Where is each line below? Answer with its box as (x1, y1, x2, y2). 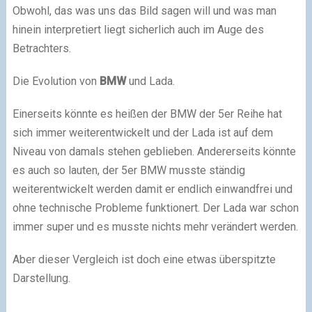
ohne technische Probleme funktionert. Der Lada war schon (12, 201, 299, 214)
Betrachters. (12, 41, 71, 55)
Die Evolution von (12, 74, 100, 88)
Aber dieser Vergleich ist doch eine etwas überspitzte (12, 252, 276, 266)
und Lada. (125, 74, 175, 88)
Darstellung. (12, 271, 70, 285)
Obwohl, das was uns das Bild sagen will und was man (12, 3, 276, 17)
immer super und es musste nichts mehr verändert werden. (12, 219, 298, 233)
